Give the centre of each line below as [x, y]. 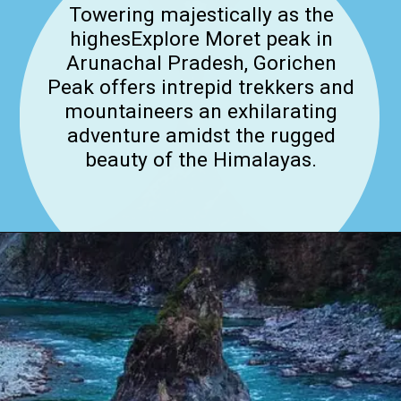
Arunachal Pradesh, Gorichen [201, 64]
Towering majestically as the [201, 15]
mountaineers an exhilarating [201, 112]
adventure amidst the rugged [201, 136]
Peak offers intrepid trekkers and [201, 88]
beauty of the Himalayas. [201, 160]
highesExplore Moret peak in [201, 39]
